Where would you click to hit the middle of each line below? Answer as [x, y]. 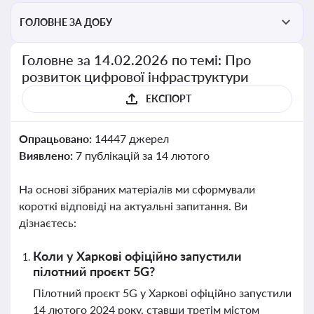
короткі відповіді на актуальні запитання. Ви [133, 206]
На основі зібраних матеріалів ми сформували [137, 189]
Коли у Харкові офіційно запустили [137, 256]
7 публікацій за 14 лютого [142, 155]
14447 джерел [131, 138]
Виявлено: [47, 155]
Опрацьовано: [57, 138]
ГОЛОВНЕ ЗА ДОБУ [66, 22]
